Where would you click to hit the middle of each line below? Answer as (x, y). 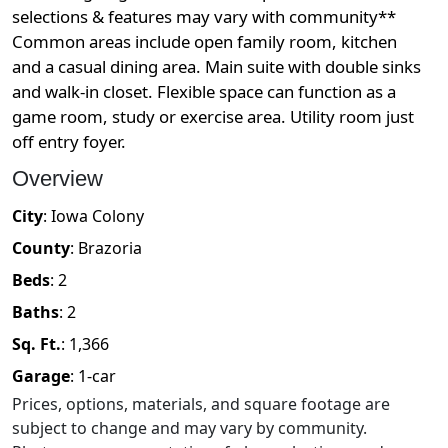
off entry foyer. (69, 142)
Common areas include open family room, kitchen (204, 42)
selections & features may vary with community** (204, 17)
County (41, 248)
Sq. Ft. (36, 344)
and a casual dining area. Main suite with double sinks (216, 67)
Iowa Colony (97, 216)
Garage (41, 376)
